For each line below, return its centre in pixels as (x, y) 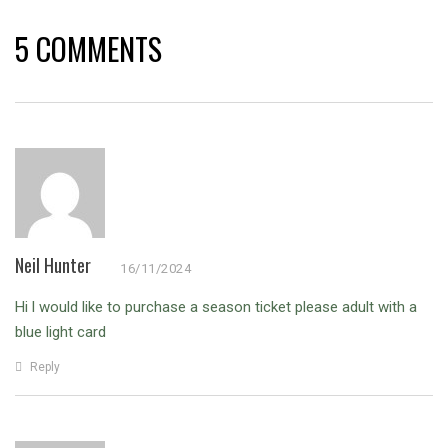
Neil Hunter (53, 265)
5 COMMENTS (88, 49)
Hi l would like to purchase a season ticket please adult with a (216, 307)
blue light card (60, 332)
